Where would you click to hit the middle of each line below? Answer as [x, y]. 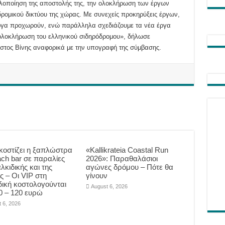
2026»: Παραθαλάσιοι [122, 159]
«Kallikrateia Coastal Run [127, 150]
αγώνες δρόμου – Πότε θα [130, 167]
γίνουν [97, 176]
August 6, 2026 [109, 187]
